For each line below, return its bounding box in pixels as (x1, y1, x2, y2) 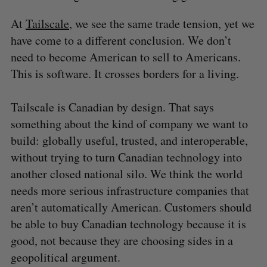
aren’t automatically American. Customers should (10, 198, 252, 215)
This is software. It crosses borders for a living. (10, 65, 239, 82)
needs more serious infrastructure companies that (10, 182, 249, 198)
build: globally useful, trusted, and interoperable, (10, 132, 248, 148)
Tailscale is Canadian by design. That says (10, 98, 214, 115)
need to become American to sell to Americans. (10, 48, 241, 65)
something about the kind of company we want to (10, 115, 248, 132)
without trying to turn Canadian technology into (10, 148, 242, 165)
